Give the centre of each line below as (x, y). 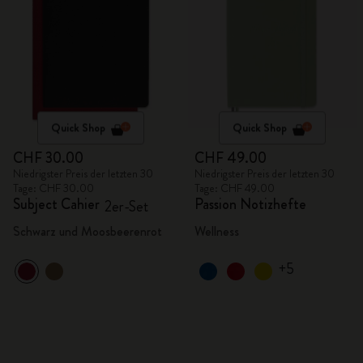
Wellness (217, 231)
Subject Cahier (56, 204)
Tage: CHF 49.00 (235, 188)
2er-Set (127, 207)
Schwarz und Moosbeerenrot (88, 231)
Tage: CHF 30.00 (53, 188)
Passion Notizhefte (250, 204)
